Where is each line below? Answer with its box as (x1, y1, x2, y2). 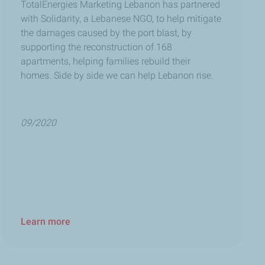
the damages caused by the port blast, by (20, 27, 192, 39)
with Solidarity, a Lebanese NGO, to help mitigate (20, 13, 221, 25)
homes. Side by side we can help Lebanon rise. (20, 70, 214, 82)
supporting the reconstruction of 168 (20, 41, 172, 53)
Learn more (20, 215, 70, 227)
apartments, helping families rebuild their (20, 56, 190, 67)
